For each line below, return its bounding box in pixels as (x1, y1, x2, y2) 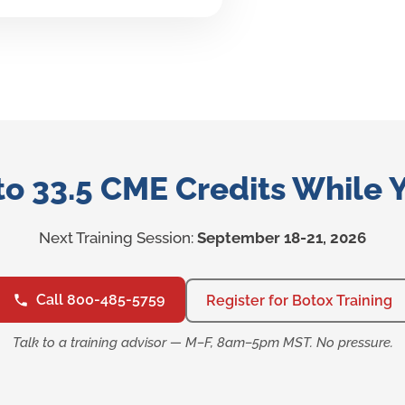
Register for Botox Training (205, 291, 392, 309)
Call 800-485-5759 (36, 290, 165, 308)
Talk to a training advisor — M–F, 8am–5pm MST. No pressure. (12, 334, 393, 352)
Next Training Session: (39, 229, 197, 248)
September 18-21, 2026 (197, 229, 366, 248)
